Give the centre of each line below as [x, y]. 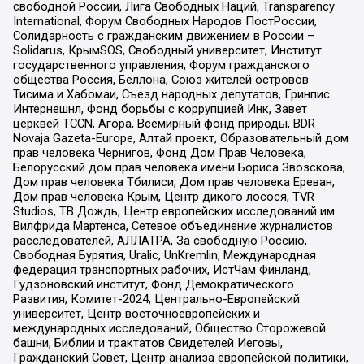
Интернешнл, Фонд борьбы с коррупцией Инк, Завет [160, 109]
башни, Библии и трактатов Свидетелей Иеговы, [147, 343]
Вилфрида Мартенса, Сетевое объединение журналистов [173, 226]
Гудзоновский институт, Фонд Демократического [153, 285]
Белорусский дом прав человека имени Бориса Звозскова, [179, 168]
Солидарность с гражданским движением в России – [163, 36]
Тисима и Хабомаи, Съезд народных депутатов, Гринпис [171, 95]
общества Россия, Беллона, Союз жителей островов [160, 80]
